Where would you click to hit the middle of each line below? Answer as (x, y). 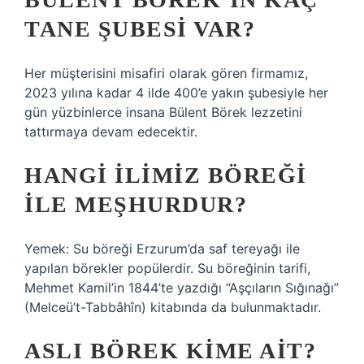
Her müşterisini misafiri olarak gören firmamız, (166, 73)
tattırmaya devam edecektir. (111, 132)
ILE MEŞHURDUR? (136, 204)
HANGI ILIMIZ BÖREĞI (166, 175)
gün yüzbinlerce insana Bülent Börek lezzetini (163, 112)
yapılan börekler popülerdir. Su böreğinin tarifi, (167, 268)
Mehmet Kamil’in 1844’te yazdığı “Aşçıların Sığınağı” (182, 288)
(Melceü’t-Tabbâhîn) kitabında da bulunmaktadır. (173, 307)
